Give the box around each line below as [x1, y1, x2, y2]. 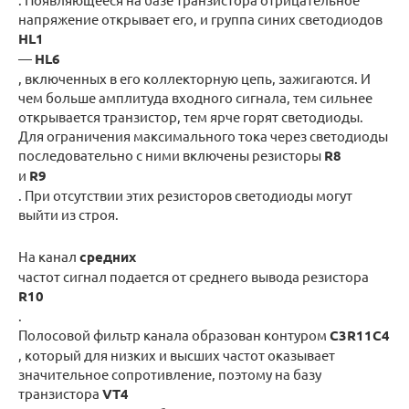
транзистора [18, 384, 102, 403]
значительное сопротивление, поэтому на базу [18, 365, 321, 383]
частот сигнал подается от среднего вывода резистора [18, 267, 369, 286]
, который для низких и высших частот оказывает [18, 346, 335, 364]
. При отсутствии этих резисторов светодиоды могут [18, 186, 352, 204]
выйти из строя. [18, 205, 119, 224]
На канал [18, 247, 79, 266]
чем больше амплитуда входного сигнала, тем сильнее [18, 89, 372, 107]
